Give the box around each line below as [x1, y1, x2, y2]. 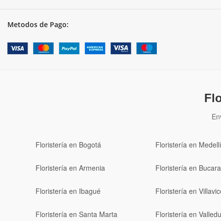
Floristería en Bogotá [36, 140, 101, 150]
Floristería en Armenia [36, 163, 105, 173]
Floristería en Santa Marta [36, 209, 117, 220]
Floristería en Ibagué [36, 186, 101, 196]
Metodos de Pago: [7, 20, 69, 30]
